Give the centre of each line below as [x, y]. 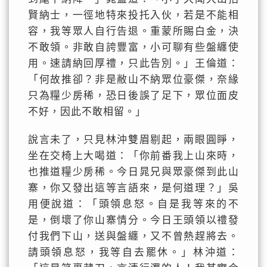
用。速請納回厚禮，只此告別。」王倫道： [133, 63]
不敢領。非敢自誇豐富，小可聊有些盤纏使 [133, 47]
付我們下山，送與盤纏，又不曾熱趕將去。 [133, 236]
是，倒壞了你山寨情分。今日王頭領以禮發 [133, 220]
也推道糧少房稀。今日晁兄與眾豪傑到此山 [133, 172]
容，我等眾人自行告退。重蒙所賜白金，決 [133, 31]
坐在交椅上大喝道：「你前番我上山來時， [133, 156]
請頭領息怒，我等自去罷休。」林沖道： [133, 252]
